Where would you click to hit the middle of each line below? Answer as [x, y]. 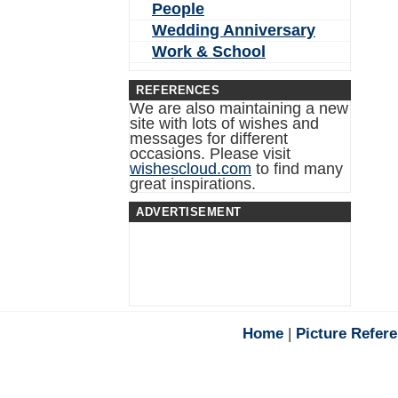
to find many [297, 169]
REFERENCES [178, 90]
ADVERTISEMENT [189, 212]
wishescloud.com [191, 169]
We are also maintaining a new [239, 108]
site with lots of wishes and [224, 123]
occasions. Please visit [210, 154]
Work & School [209, 52]
